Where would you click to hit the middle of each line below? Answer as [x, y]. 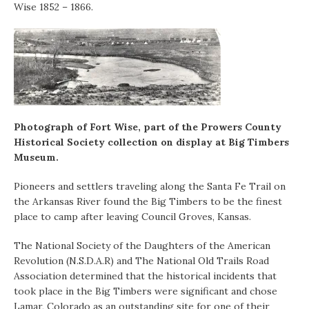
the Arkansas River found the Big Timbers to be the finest [148, 202]
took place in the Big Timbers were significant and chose [146, 291]
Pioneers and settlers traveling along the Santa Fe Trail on [150, 187]
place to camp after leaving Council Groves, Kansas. [132, 217]
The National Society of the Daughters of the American [142, 246]
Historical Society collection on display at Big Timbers [151, 142]
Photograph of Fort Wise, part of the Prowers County [148, 127]
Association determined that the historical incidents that [145, 276]
